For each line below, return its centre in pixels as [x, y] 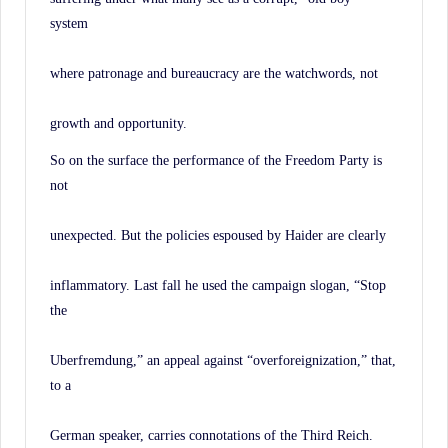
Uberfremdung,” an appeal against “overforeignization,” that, [223, 359]
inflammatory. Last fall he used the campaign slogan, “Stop [218, 284]
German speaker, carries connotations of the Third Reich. [211, 434]
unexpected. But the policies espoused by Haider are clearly [218, 234]
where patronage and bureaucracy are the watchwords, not [214, 72]
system [69, 22]
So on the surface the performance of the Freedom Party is [216, 159]
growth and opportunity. [118, 122]
